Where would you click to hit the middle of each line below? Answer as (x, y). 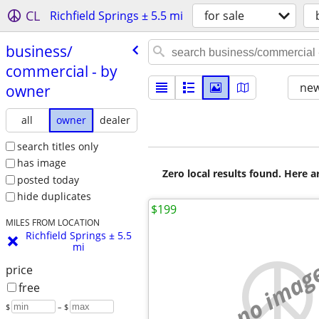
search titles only (57, 146)
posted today (48, 179)
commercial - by (61, 71)
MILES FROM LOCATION (52, 223)
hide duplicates (54, 197)
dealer (115, 120)
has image (41, 163)
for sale (224, 16)
